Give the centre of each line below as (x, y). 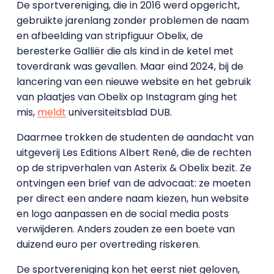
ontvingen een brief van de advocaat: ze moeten (133, 183)
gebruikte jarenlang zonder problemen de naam (132, 20)
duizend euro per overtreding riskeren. (108, 244)
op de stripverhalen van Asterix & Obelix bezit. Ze (134, 168)
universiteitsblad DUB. (119, 112)
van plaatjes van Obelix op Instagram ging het (127, 97)
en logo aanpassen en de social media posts (122, 213)
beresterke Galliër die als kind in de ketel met (125, 51)
